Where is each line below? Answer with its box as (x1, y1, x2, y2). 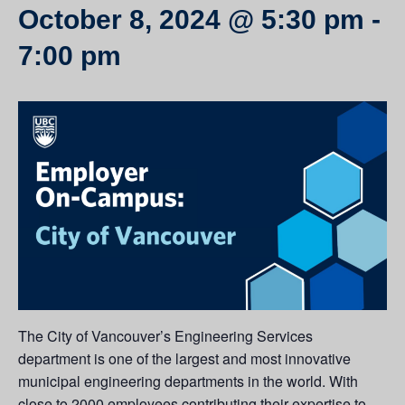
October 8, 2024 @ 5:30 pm (18, 5, 364, 34)
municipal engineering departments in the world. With (18, 371, 358, 392)
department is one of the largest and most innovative (18, 348, 351, 370)
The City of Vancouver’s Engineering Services (18, 325, 313, 347)
